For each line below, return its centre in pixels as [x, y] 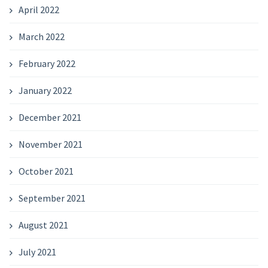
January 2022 [45, 90]
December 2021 [50, 117]
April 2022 [39, 9]
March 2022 [41, 36]
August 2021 [43, 225]
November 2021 [50, 144]
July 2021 [37, 252]
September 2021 [52, 198]
